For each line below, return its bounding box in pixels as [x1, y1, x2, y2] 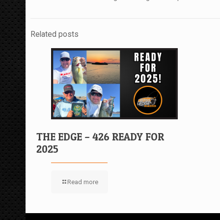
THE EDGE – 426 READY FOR [36, 130, 164, 143]
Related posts [30, 29, 79, 39]
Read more [67, 178, 98, 186]
